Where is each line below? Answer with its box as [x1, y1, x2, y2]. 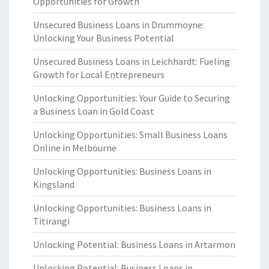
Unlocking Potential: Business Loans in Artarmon [33, 238, 235, 250]
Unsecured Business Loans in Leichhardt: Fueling [33, 55, 230, 67]
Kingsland [33, 178, 74, 190]
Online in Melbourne [33, 142, 116, 154]
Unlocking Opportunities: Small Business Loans [33, 128, 228, 141]
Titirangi [33, 215, 70, 227]
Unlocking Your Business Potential [33, 32, 174, 44]
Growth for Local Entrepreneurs [33, 68, 165, 80]
